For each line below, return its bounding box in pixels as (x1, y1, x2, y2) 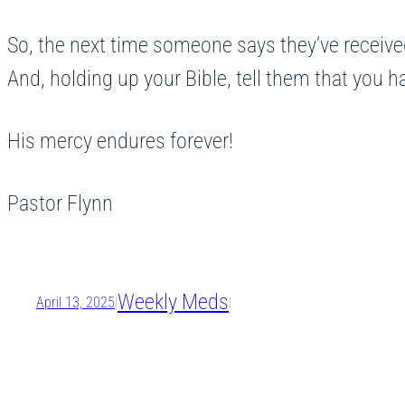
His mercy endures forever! (7, 127, 242, 154)
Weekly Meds (118, 288, 229, 315)
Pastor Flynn (7, 190, 122, 216)
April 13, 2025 (36, 293, 115, 311)
